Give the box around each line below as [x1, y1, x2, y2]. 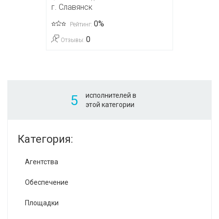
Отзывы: [59, 37, 86, 44]
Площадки [25, 199, 59, 207]
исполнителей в [85, 91, 136, 100]
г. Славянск [51, 2, 92, 12]
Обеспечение [25, 178, 68, 187]
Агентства [25, 158, 58, 166]
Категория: [18, 133, 73, 146]
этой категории [85, 101, 134, 109]
